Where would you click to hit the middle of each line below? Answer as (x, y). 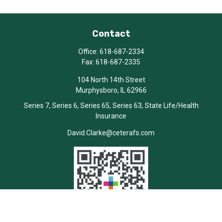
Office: (89, 52)
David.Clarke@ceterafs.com (111, 133)
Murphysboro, (97, 90)
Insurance (111, 116)
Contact (111, 34)
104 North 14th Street (111, 80)
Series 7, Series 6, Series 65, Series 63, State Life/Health (111, 106)
